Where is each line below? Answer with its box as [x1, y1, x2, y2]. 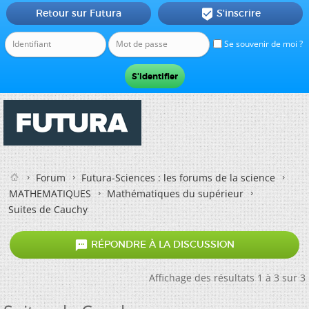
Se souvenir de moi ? [222, 38, 303, 50]
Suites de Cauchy [8, 203, 88, 216]
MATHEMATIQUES [9, 187, 91, 200]
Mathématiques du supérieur [107, 187, 243, 200]
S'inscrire [216, 7, 261, 19]
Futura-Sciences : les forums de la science [81, 171, 275, 184]
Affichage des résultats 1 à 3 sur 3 [149, 271, 306, 284]
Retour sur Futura [35, 7, 121, 19]
